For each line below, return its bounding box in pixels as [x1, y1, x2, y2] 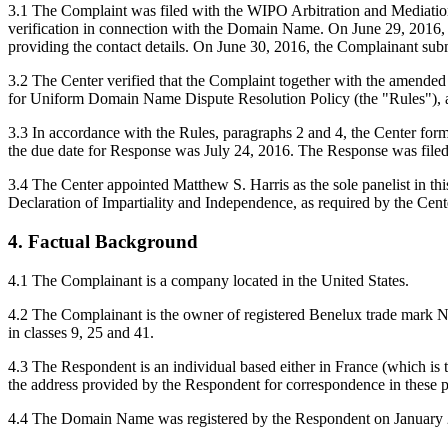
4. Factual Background [8, 230, 198, 252]
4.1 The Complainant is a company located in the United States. [8, 271, 409, 289]
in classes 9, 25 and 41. [8, 323, 154, 341]
